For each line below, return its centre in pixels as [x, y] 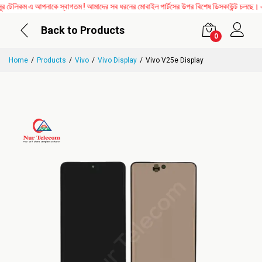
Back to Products [83, 30]
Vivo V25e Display [175, 60]
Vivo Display [117, 60]
